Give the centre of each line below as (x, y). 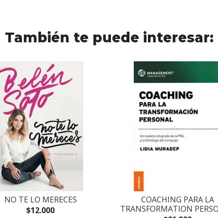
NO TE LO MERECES (40, 199)
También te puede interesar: (109, 38)
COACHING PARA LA (177, 199)
